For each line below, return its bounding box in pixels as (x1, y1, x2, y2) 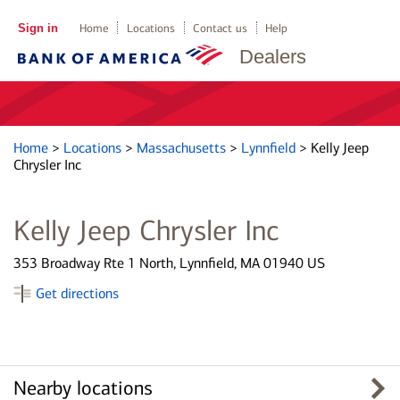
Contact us (193, 21, 248, 35)
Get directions (36, 285, 119, 302)
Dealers (239, 46, 306, 68)
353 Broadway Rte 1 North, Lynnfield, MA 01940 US (13, 254, 325, 271)
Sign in (17, 21, 58, 35)
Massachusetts (137, 139, 229, 156)
